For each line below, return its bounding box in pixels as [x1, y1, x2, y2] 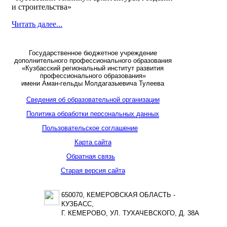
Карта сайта [74, 138, 111, 146]
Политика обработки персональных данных [26, 109, 159, 118]
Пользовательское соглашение [42, 124, 138, 132]
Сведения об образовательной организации [26, 95, 160, 103]
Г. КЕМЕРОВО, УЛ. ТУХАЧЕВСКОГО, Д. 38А [61, 209, 199, 217]
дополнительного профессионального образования [14, 56, 172, 64]
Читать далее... [12, 19, 62, 28]
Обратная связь [66, 152, 115, 160]
